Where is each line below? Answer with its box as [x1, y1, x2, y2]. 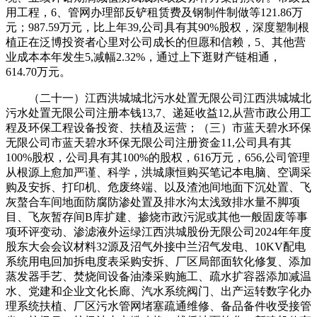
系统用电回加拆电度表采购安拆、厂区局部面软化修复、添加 [6, 255, 311, 267]
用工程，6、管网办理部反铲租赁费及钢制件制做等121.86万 [6, 6, 303, 18]
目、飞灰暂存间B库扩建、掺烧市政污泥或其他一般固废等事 [6, 210, 308, 223]
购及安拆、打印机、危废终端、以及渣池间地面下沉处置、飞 [6, 180, 311, 193]
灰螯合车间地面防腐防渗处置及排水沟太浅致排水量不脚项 [6, 195, 300, 208]
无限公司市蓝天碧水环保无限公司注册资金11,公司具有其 [6, 136, 292, 149]
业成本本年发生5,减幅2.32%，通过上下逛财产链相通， [6, 50, 281, 63]
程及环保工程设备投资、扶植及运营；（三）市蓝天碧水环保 [6, 121, 311, 134]
